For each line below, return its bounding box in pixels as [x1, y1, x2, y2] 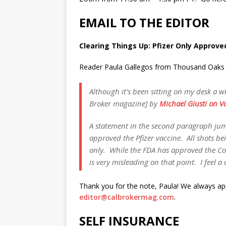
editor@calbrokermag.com [79, 192, 174, 202]
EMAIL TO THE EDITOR [79, 14, 209, 31]
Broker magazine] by [89, 98, 159, 108]
